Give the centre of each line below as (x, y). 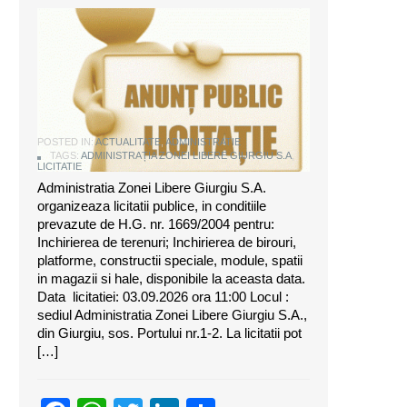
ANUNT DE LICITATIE (132, 116)
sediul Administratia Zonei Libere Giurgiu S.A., (172, 315)
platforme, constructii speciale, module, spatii (170, 261)
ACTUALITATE (128, 142)
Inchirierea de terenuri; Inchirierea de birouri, (167, 243)
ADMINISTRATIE (203, 142)
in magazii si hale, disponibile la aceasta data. (171, 279)
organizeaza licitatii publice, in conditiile (152, 206)
